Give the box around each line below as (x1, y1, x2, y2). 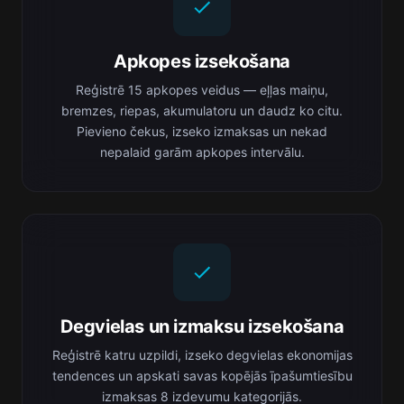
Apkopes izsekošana (114, 50, 290, 72)
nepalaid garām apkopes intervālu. (99, 144, 305, 160)
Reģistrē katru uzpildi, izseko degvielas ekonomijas (51, 347, 353, 363)
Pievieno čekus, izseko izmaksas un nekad (77, 124, 327, 139)
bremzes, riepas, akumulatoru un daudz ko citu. (61, 103, 343, 118)
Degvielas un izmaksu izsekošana (60, 316, 344, 337)
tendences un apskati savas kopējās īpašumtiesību (51, 368, 353, 383)
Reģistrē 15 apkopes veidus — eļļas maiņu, (76, 82, 328, 97)
